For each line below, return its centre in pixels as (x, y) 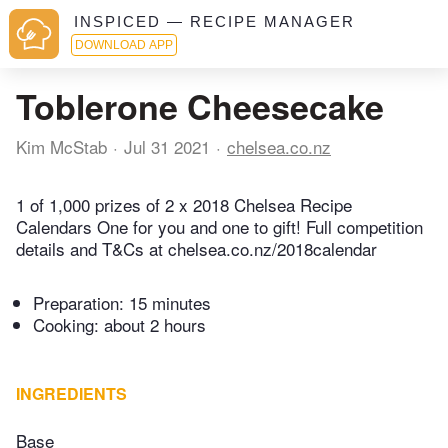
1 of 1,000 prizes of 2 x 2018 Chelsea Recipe (184, 205)
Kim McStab (61, 146)
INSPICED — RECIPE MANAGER (214, 21)
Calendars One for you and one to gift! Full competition (219, 227)
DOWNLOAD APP (124, 45)
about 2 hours (155, 325)
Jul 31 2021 (167, 146)
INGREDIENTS (71, 394)
